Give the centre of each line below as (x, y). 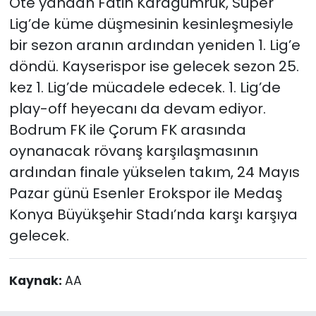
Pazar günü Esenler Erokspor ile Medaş (145, 193)
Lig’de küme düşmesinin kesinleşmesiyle (151, 24)
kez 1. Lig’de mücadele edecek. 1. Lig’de (145, 87)
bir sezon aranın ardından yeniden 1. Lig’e (154, 45)
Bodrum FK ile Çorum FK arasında (127, 129)
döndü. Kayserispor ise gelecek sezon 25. (154, 66)
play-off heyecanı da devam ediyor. (137, 108)
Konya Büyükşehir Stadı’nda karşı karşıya (153, 214)
